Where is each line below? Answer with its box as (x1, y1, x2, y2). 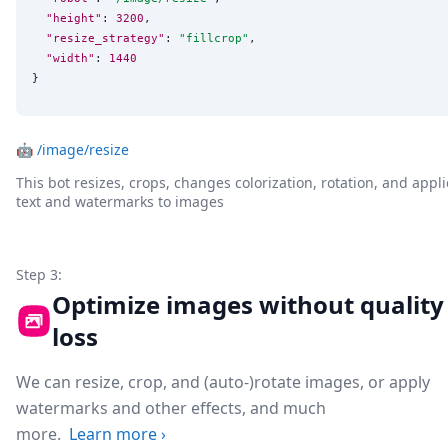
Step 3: (16, 264, 62, 284)
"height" (46, 11, 102, 26)
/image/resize (37, 139, 129, 159)
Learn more (69, 422, 157, 445)
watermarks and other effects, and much (16, 396, 326, 419)
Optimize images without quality (52, 287, 444, 321)
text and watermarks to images (16, 191, 224, 211)
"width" (46, 51, 95, 66)
